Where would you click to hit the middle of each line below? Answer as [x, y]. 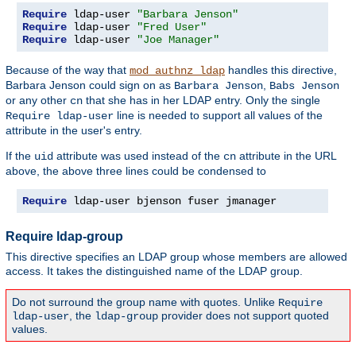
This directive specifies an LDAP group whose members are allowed [176, 256]
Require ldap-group [64, 237]
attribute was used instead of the [138, 156]
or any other [38, 101]
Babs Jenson [304, 86]
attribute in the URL [286, 156]
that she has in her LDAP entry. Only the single [201, 101]
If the [20, 156]
